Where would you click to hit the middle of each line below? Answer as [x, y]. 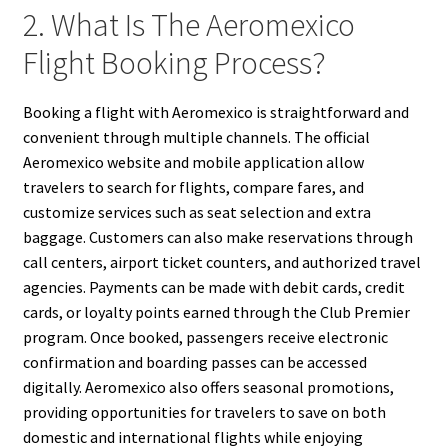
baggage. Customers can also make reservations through [217, 236]
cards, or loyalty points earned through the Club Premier [216, 311]
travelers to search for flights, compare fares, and [193, 186]
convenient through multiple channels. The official [196, 136]
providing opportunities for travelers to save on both [204, 411]
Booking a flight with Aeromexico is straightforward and [215, 111]
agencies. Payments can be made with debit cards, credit [213, 286]
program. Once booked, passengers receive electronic [205, 336]
